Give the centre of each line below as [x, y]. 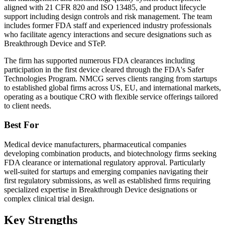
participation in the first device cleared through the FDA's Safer [104, 69]
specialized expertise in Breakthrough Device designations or [100, 190]
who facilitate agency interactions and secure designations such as [108, 34]
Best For [21, 125]
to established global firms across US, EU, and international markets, [113, 87]
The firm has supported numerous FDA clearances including [99, 60]
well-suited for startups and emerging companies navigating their [106, 172]
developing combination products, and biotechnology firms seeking [110, 154]
